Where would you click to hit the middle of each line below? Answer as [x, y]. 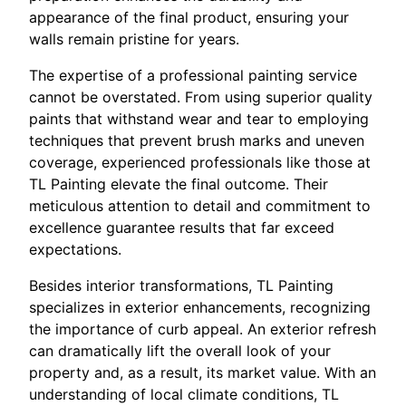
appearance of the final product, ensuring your [189, 17]
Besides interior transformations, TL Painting [181, 285]
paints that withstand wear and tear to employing [199, 119]
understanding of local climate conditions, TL [184, 394]
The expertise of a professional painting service [193, 75]
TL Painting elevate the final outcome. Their [179, 184]
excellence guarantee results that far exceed [182, 227]
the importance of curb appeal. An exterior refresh [203, 329]
